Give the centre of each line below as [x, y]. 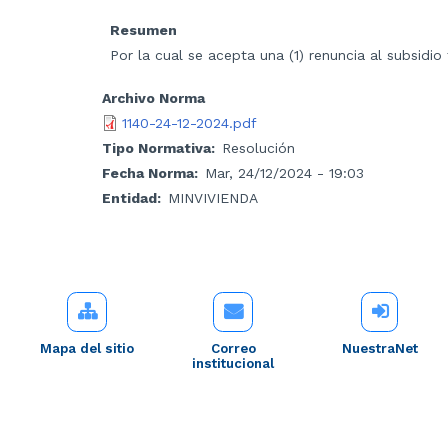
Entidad [129, 198]
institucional [233, 364]
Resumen [144, 29]
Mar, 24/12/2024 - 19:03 [284, 173]
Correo [233, 349]
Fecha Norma [148, 173]
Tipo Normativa [156, 148]
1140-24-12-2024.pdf [189, 123]
